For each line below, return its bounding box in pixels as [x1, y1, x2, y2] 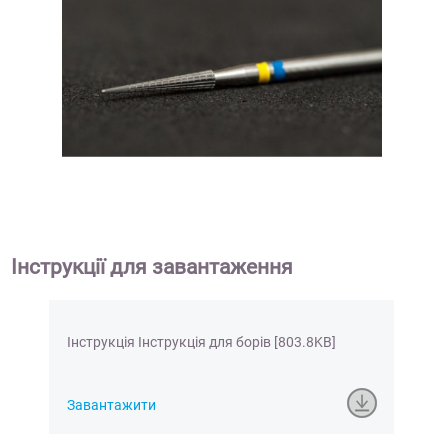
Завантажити [66, 396, 156, 413]
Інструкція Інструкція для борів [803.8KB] [66, 333, 336, 350]
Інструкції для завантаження [10, 254, 293, 279]
